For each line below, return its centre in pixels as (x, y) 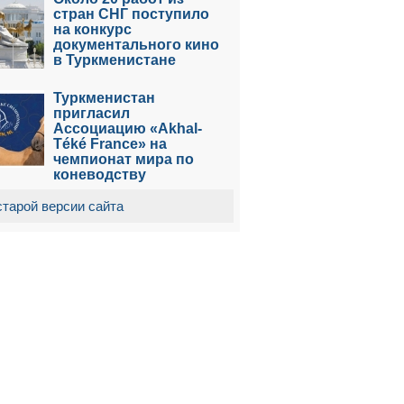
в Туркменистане (115, 60)
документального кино (136, 45)
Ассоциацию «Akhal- (128, 129)
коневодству (100, 174)
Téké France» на (110, 144)
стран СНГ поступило (131, 14)
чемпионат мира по (124, 159)
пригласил (92, 113)
